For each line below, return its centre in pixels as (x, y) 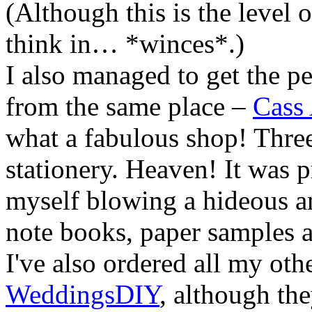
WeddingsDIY (83, 294)
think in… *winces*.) (125, 43)
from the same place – (129, 106)
